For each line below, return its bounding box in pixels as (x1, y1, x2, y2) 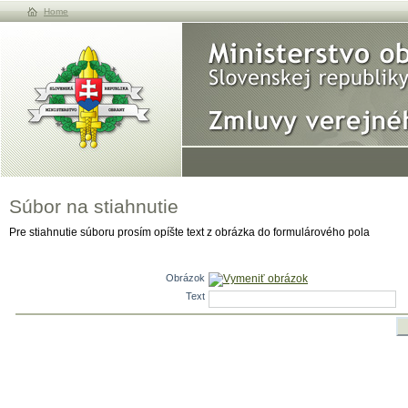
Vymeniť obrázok (223, 273, 308, 285)
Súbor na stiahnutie (9, 196, 178, 217)
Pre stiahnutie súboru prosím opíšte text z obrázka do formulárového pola (9, 227, 370, 238)
